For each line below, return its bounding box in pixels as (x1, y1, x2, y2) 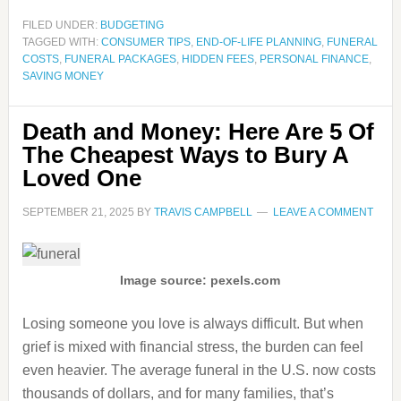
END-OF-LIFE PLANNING (195, 36, 321, 48)
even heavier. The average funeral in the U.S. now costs (21, 363, 376, 378)
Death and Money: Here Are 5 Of (21, 118, 374, 145)
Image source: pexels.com (120, 273, 281, 287)
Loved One (21, 165, 141, 192)
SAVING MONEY (21, 70, 104, 82)
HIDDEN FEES (181, 53, 254, 65)
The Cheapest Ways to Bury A (21, 141, 348, 168)
